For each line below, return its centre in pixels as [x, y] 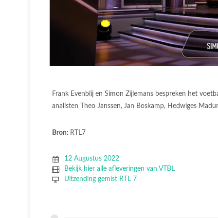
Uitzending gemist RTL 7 [100, 179]
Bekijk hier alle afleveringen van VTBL [119, 169]
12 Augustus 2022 [91, 158]
